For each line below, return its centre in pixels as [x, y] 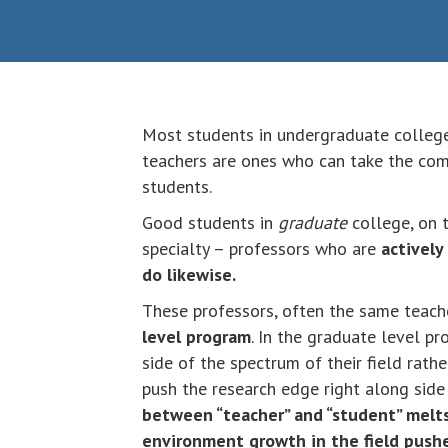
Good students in [210, 223]
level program [196, 337]
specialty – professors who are [261, 249]
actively [412, 249]
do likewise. [189, 275]
